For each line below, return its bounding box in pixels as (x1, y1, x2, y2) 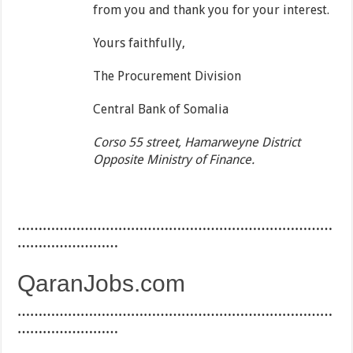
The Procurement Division (93, 69, 242, 84)
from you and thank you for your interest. (93, 2, 330, 18)
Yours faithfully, (93, 35, 186, 51)
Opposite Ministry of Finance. (93, 152, 255, 168)
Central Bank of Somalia (93, 102, 229, 117)
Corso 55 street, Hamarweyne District (93, 135, 301, 150)
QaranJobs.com (17, 270, 186, 297)
